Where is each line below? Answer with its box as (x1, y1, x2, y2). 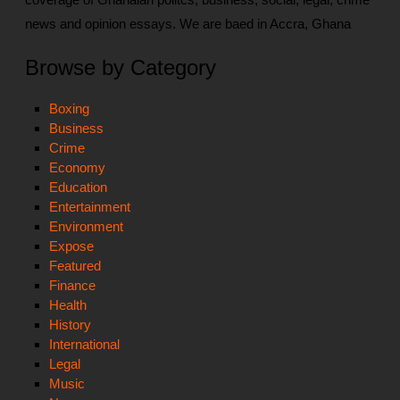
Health (48, 297, 87, 313)
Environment (48, 219, 123, 235)
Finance (48, 278, 96, 294)
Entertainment (48, 199, 130, 215)
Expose (48, 238, 94, 254)
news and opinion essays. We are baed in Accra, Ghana (25, 16, 352, 32)
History (48, 317, 91, 333)
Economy (48, 160, 105, 176)
